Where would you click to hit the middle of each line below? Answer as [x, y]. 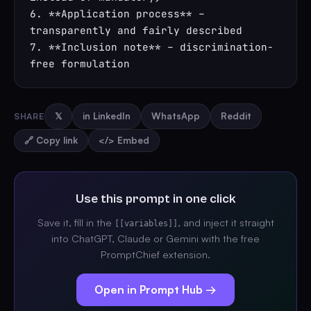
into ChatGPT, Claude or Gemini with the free [155, 238]
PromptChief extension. [155, 254]
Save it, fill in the [76, 222]
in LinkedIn [106, 116]
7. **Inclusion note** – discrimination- [152, 47]
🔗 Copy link [51, 140]
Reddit [236, 116]
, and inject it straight [226, 222]
